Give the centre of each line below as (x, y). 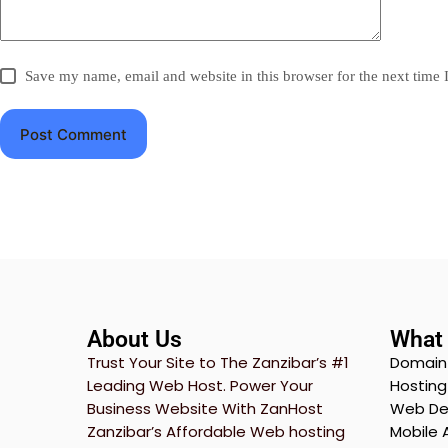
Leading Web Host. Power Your (200, 386)
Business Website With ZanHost (205, 409)
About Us (135, 340)
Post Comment (73, 134)
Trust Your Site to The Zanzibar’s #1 (218, 363)
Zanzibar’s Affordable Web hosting (216, 432)
